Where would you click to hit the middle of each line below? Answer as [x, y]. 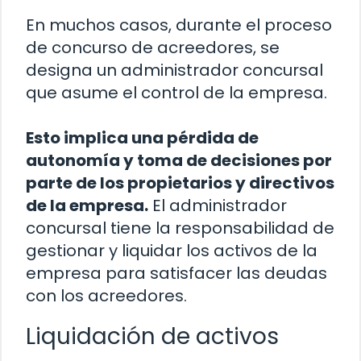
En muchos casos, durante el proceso [179, 25]
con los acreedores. [106, 296]
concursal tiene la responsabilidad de [180, 228]
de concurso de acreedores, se [153, 48]
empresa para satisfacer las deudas [176, 274]
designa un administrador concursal [174, 71]
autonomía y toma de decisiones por [179, 161]
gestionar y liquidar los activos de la [172, 251]
